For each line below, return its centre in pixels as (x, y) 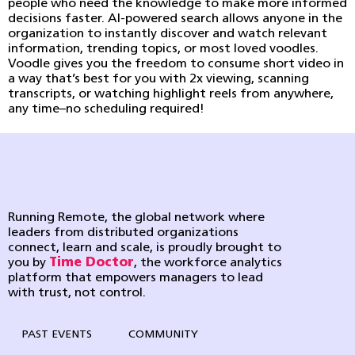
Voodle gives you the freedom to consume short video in (176, 64)
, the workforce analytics (208, 263)
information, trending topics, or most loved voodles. (163, 49)
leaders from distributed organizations (123, 233)
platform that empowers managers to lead (136, 278)
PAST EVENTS (57, 335)
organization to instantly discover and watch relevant (168, 34)
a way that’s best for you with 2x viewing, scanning (158, 79)
